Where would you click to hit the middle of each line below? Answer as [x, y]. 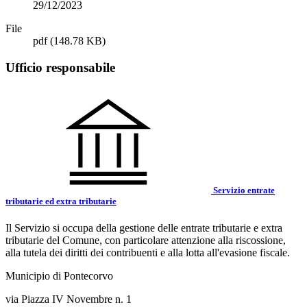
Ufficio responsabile [60, 67]
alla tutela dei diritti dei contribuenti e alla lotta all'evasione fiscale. [148, 253]
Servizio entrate [243, 191]
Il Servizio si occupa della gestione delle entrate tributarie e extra [144, 228]
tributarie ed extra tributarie [61, 201]
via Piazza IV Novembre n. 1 [69, 299]
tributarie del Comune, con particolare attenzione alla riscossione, [146, 241]
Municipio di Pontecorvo [59, 276]
